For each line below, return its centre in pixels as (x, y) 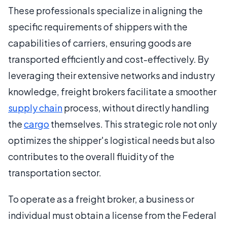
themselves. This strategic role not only (133, 124)
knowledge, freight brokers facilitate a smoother (112, 91)
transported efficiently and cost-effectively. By (108, 59)
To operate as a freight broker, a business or (101, 199)
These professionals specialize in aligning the (105, 10)
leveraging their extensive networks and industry (111, 75)
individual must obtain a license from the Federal (112, 215)
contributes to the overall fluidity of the (91, 156)
